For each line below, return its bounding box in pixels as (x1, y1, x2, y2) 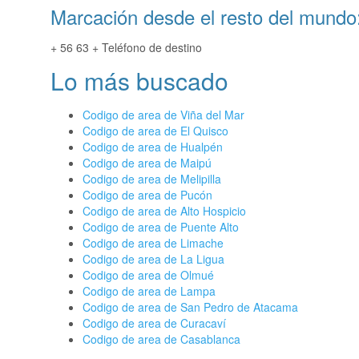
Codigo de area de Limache (83, 235, 224, 252)
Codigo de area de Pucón (83, 187, 212, 204)
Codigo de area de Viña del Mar (83, 107, 244, 123)
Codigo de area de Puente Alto (83, 219, 239, 236)
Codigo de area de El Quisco (83, 123, 228, 139)
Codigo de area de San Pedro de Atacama (83, 299, 298, 316)
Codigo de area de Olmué (83, 267, 214, 284)
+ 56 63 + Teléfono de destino (50, 39, 202, 56)
